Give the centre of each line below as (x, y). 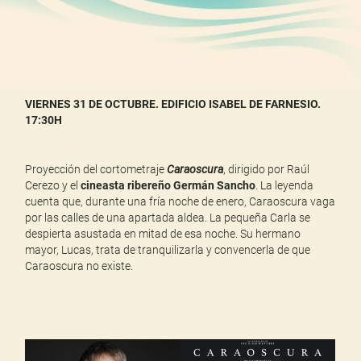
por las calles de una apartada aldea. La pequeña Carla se (168, 218)
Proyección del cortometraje (96, 170)
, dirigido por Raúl (267, 170)
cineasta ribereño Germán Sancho (168, 186)
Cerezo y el (53, 186)
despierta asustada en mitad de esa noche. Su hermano (163, 234)
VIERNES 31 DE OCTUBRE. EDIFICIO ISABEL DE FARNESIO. (173, 104)
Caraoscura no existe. (79, 266)
